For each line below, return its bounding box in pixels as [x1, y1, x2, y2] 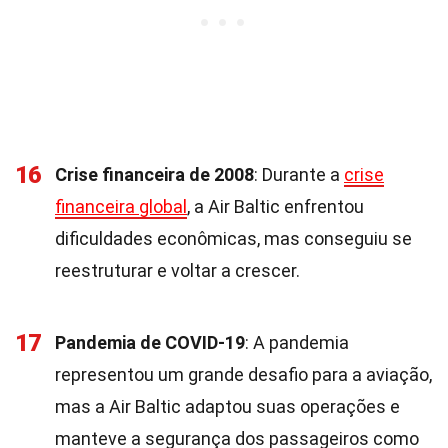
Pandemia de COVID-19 [55, 332, 245, 353]
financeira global [55, 196, 187, 217]
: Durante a [254, 164, 344, 185]
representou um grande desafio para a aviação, [55, 364, 432, 385]
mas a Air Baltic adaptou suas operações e [55, 396, 400, 417]
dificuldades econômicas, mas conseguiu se [55, 228, 412, 249]
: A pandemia [245, 332, 349, 353]
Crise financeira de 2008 [55, 164, 254, 185]
